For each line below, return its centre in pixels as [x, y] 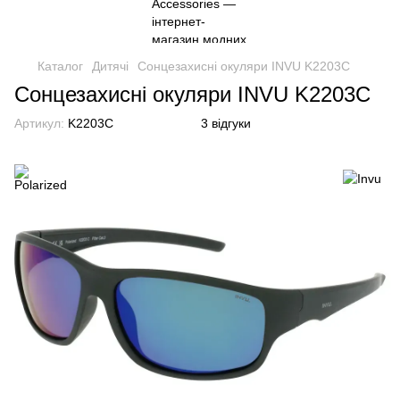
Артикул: [39, 123]
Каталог [60, 66]
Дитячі [110, 66]
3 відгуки [226, 123]
